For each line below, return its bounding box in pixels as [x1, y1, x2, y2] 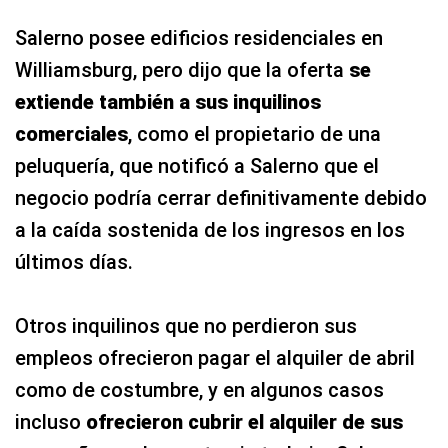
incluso [15, 409, 86, 434]
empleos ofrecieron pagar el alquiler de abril [15, 345, 415, 370]
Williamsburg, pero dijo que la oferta [15, 57, 349, 82]
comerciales [15, 121, 128, 146]
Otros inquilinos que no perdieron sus [15, 313, 357, 338]
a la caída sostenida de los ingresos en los [15, 217, 405, 242]
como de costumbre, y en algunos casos [15, 377, 384, 402]
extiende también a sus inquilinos [15, 89, 321, 114]
